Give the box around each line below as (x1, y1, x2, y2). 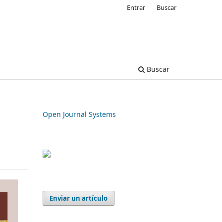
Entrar (127, 2, 146, 12)
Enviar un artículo (50, 193, 108, 203)
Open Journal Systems (43, 109, 116, 119)
